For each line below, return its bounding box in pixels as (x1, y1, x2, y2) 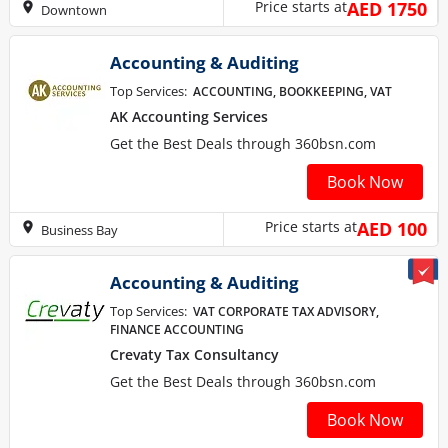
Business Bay (41, 220, 118, 239)
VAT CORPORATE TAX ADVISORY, (193, 303, 379, 320)
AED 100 (357, 217, 427, 241)
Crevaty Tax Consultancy (110, 345, 279, 364)
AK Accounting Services (110, 107, 268, 126)
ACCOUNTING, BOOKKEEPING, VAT (193, 83, 392, 100)
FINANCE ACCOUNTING (110, 321, 244, 338)
